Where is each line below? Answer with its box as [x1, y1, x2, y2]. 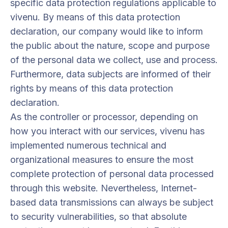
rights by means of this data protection [10, 83, 173, 94]
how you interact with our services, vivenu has [10, 126, 205, 136]
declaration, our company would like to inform [10, 26, 203, 37]
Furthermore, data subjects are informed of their [10, 69, 211, 79]
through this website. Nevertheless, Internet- [10, 183, 197, 193]
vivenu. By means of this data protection [10, 12, 180, 22]
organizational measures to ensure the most [10, 154, 193, 165]
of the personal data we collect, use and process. [10, 54, 218, 65]
